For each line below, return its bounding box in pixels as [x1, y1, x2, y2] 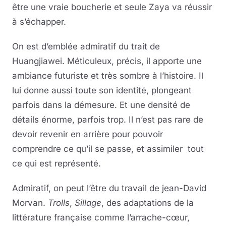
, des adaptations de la [101, 198, 194, 208]
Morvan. [12, 198, 48, 208]
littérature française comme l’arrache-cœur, [12, 212, 190, 223]
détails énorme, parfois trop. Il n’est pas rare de [12, 115, 203, 125]
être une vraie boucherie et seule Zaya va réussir [12, 2, 212, 13]
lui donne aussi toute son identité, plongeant [12, 85, 192, 96]
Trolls [48, 198, 70, 208]
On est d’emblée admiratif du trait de [12, 41, 160, 52]
